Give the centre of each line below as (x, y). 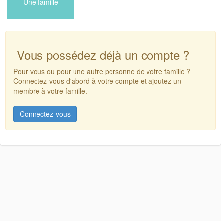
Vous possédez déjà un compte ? (101, 55)
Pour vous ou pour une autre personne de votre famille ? (102, 71)
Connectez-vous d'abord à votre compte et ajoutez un (97, 81)
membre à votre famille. (50, 91)
